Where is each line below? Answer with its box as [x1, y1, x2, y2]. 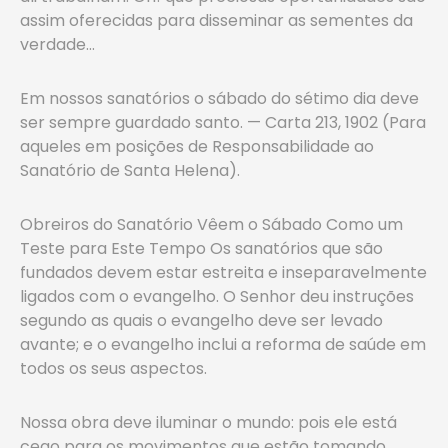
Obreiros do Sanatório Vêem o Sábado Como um [20, 213, 403, 236]
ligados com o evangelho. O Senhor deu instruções [20, 285, 414, 308]
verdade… [20, 33, 95, 56]
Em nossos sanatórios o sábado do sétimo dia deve [20, 87, 419, 110]
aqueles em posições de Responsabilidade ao [20, 135, 374, 158]
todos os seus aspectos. [20, 357, 207, 380]
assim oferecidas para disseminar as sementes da [20, 9, 413, 32]
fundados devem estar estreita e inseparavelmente [20, 261, 427, 284]
